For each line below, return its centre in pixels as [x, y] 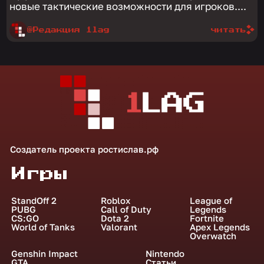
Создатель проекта [54, 149]
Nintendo [165, 253]
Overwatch [213, 235]
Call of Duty [126, 209]
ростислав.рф [128, 149]
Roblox [115, 200]
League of [211, 200]
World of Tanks [43, 227]
